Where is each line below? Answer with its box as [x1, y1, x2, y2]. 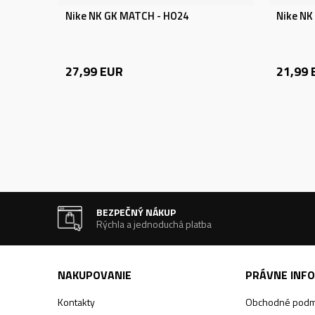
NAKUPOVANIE [58, 266, 131, 283]
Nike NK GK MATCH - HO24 [65, 8, 188, 24]
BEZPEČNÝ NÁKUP [96, 205, 176, 219]
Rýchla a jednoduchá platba [96, 217, 212, 231]
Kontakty [58, 295, 95, 309]
